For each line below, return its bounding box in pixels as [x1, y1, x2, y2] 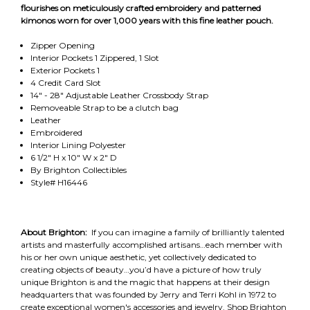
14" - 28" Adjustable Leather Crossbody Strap [30, 89, 208, 100]
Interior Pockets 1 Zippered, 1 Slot [30, 52, 159, 63]
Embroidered [30, 127, 82, 138]
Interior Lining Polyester [30, 139, 126, 150]
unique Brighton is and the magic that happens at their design [21, 276, 270, 287]
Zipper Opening [30, 39, 97, 51]
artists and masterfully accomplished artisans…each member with [21, 239, 282, 250]
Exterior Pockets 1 [30, 64, 102, 75]
